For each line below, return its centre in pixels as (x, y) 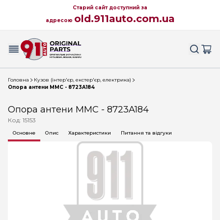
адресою (60, 20)
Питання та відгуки (146, 133)
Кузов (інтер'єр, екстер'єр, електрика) (82, 80)
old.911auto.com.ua (124, 19)
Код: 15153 (22, 120)
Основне (24, 133)
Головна (18, 80)
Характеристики (90, 133)
